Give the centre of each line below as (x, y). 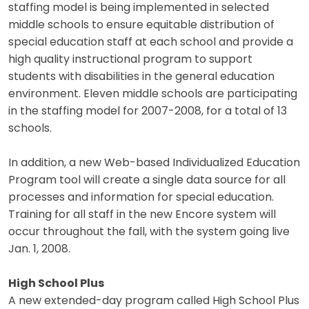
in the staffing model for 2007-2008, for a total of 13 (148, 111)
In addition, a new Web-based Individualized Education (154, 163)
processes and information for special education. (141, 198)
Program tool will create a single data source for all (147, 180)
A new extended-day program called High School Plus (154, 301)
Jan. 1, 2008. (39, 249)
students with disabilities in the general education (141, 77)
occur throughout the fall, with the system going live (149, 232)
